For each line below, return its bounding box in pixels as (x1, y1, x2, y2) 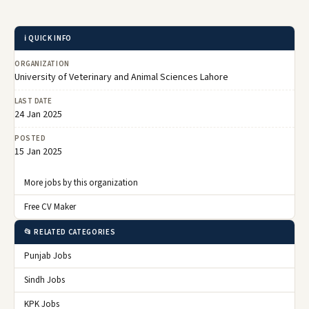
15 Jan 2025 (14, 144, 62, 159)
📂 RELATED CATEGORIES (24, 226, 116, 237)
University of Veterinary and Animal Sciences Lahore (14, 70, 228, 84)
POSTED (14, 132, 46, 143)
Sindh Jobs (24, 273, 65, 286)
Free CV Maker (24, 200, 76, 213)
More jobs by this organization (24, 176, 138, 189)
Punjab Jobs (24, 249, 71, 262)
